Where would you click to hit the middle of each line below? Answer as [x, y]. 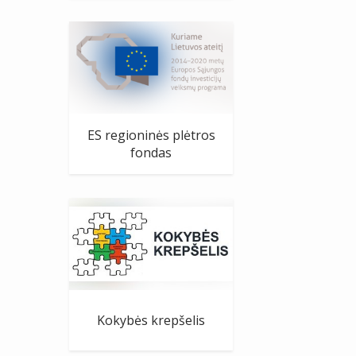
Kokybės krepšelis [151, 320]
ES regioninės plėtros [151, 135]
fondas [151, 152]
